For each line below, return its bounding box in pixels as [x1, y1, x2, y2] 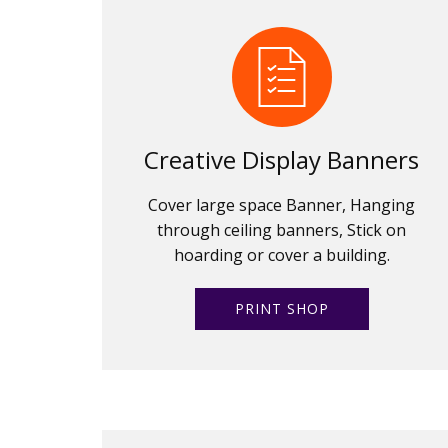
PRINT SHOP [224, 298, 339, 318]
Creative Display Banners [144, 142, 420, 176]
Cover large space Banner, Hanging [148, 193, 416, 216]
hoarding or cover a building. [173, 243, 390, 266]
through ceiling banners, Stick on [157, 218, 407, 241]
